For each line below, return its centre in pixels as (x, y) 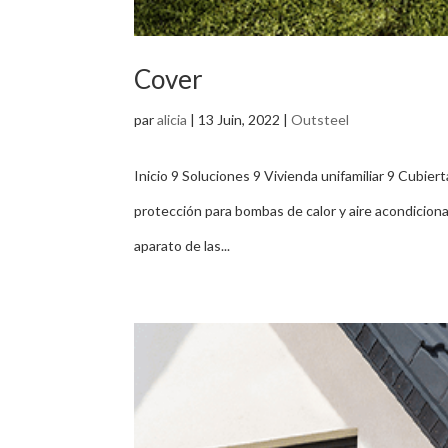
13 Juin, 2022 (239, 119)
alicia (172, 119)
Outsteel (320, 119)
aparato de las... (182, 245)
